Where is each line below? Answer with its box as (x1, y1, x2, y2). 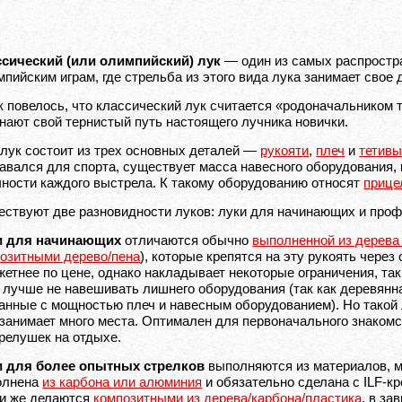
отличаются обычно (121, 232, 253, 248)
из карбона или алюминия (42, 374, 203, 389)
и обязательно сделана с (202, 374, 364, 389)
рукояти (260, 143, 310, 158)
